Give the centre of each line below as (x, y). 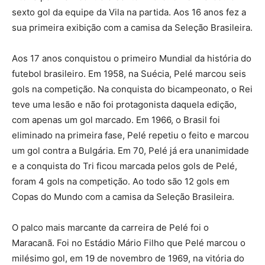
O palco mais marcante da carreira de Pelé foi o (110, 228)
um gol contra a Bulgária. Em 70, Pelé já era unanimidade (130, 151)
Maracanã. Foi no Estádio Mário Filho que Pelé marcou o (129, 243)
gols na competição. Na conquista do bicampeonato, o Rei (132, 89)
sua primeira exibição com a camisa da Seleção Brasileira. (132, 28)
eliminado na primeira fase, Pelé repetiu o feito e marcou (130, 135)
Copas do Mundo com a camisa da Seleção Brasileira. (123, 197)
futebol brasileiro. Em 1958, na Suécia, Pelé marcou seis (129, 74)
